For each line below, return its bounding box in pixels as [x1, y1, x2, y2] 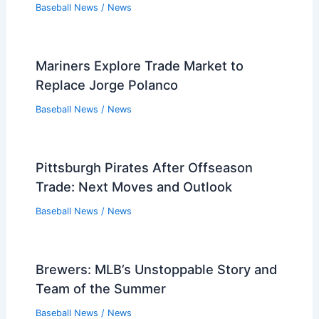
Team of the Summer [35, 280, 166, 296]
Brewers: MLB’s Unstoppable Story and [35, 261, 277, 277]
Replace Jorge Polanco [35, 77, 178, 93]
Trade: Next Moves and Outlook [35, 179, 232, 195]
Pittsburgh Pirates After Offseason [35, 159, 253, 176]
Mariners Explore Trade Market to [35, 58, 244, 74]
